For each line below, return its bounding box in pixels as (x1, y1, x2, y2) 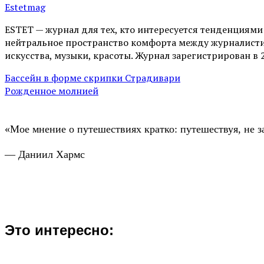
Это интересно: (5, 222, 114, 238)
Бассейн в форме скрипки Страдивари (5, 71, 180, 84)
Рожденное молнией (5, 84, 98, 97)
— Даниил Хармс (5, 148, 85, 160)
